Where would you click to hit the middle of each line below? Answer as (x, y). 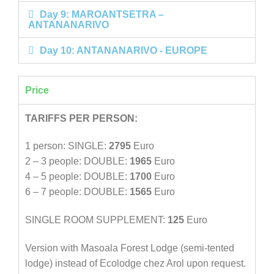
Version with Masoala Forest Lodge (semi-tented (130, 248)
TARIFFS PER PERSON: (81, 118)
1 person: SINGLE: (67, 146)
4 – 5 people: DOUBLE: (77, 177)
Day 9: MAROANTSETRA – (102, 14)
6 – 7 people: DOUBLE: (77, 192)
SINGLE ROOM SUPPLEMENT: (96, 220)
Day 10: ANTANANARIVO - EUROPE (124, 50)
